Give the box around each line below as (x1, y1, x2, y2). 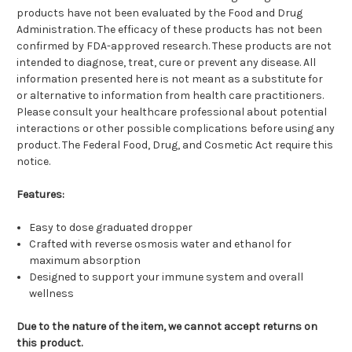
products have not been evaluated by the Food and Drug (16, 6, 302, 20)
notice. (16, 155, 50, 169)
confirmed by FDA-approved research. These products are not (16, 39, 332, 53)
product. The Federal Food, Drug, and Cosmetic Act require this (16, 138, 333, 152)
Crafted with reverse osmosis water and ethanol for (29, 237, 292, 251)
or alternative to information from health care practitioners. (16, 89, 324, 103)
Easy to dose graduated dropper (29, 221, 193, 235)
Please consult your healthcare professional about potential (16, 105, 327, 119)
